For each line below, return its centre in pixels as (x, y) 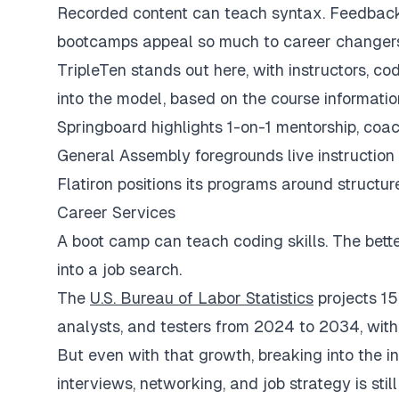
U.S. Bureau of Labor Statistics (202, 297)
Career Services (116, 212)
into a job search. (119, 269)
